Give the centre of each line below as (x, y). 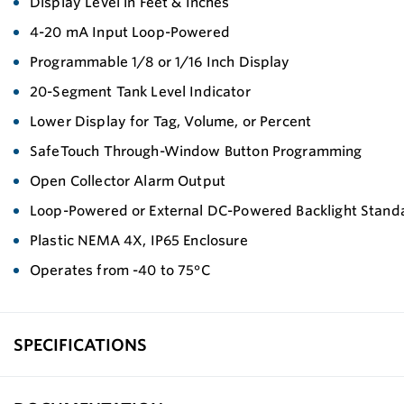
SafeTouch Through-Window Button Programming (196, 151)
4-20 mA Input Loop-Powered (130, 32)
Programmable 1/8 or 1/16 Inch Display (160, 62)
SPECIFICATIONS (80, 344)
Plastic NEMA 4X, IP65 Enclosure (139, 240)
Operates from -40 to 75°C (120, 270)
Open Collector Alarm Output (128, 181)
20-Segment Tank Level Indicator (140, 92)
